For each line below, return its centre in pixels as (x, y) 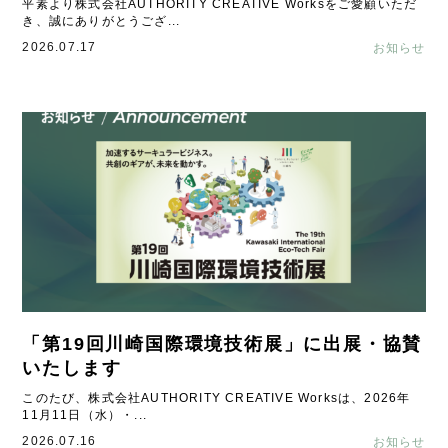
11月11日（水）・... (85, 415)
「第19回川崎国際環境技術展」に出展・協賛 (222, 344)
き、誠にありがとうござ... (101, 21)
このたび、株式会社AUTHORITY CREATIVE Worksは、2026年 (216, 398)
